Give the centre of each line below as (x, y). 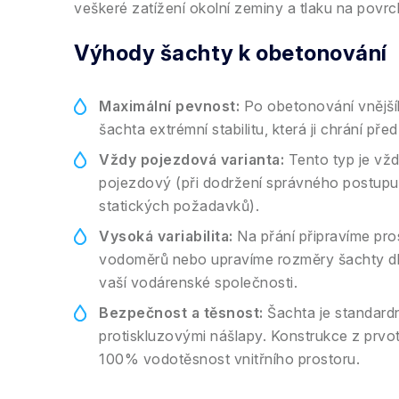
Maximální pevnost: (169, 106)
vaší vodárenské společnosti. (198, 282)
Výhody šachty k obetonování (231, 53)
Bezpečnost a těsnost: (181, 313)
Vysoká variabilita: (166, 236)
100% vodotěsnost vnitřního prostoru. (229, 359)
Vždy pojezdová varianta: (191, 159)
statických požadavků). (179, 206)
